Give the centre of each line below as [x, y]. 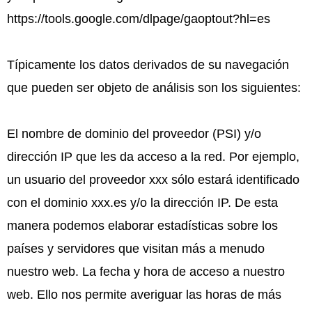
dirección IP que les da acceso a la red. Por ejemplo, [153, 156]
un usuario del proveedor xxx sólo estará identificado [153, 179]
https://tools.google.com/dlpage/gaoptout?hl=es [139, 18]
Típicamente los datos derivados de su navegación [148, 64]
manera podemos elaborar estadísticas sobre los [142, 225]
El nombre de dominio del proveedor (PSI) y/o [134, 133]
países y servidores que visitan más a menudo [136, 248]
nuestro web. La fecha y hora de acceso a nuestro [146, 271]
